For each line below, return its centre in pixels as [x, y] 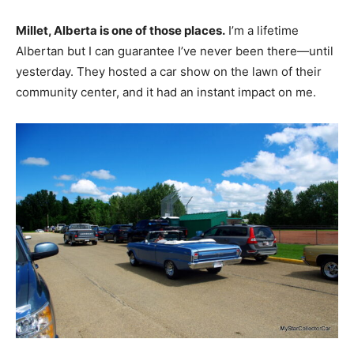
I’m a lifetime [262, 31]
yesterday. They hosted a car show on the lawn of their [169, 72]
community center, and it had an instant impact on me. [166, 92]
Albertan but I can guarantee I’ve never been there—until [175, 51]
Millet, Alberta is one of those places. [121, 31]
